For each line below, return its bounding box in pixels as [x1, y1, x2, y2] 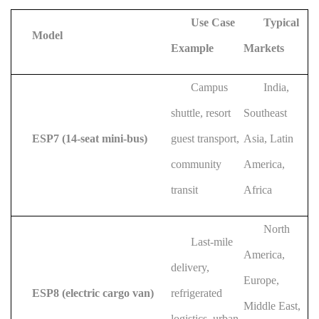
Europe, [244, 274, 279, 286]
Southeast [244, 107, 287, 119]
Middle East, [244, 300, 300, 312]
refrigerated [171, 287, 222, 299]
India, [263, 81, 289, 93]
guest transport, [171, 132, 239, 145]
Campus [191, 81, 228, 93]
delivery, [171, 261, 209, 273]
